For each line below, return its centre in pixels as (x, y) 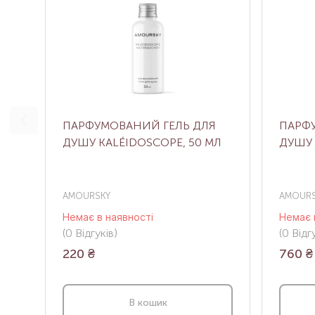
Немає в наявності (108, 217)
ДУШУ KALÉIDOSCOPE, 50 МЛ (142, 143)
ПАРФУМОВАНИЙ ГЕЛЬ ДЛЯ (139, 126)
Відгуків (93, 233)
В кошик (148, 302)
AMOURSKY (86, 196)
